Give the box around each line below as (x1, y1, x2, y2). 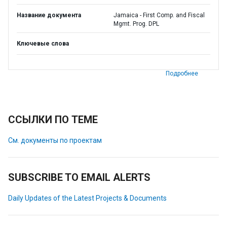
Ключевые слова (17, 40, 69, 47)
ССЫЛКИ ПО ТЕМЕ (8, 113, 98, 126)
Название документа (17, 12, 81, 19)
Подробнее (166, 70, 198, 77)
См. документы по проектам (8, 136, 102, 144)
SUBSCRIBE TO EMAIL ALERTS (8, 171, 150, 183)
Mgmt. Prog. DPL (113, 20, 159, 27)
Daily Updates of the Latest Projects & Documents (8, 194, 167, 202)
